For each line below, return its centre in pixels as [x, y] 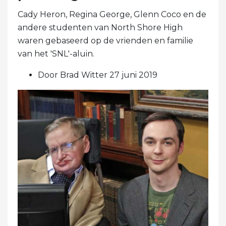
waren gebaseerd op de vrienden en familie [105, 41]
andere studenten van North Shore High [100, 28]
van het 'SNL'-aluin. [56, 54]
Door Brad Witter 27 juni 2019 [98, 75]
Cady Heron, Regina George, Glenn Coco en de [112, 15]
